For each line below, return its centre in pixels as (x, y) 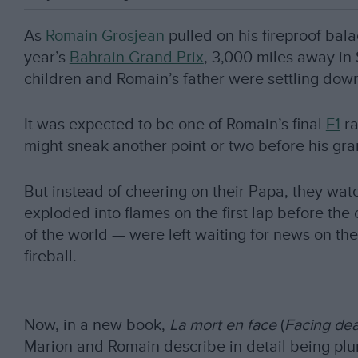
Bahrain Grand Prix (136, 58)
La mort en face (225, 326)
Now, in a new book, (96, 326)
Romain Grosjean (105, 36)
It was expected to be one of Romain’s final (175, 124)
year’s (46, 58)
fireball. (50, 256)
